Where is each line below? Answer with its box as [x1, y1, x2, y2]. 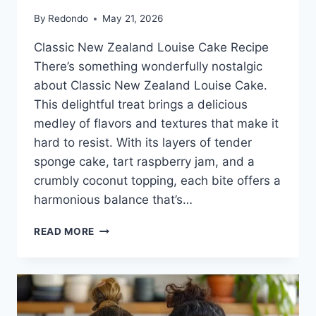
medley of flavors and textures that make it [34, 116, 279, 131]
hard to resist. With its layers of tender [34, 135, 252, 150]
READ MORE [34, 226, 95, 238]
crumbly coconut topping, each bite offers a [34, 174, 281, 188]
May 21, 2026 [102, 13, 164, 25]
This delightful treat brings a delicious [34, 97, 248, 112]
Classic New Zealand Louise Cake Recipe [34, 40, 269, 55]
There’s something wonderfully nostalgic [34, 59, 262, 74]
